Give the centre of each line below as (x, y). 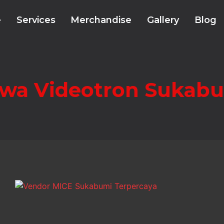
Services (36, 20)
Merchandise (101, 20)
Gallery (163, 20)
